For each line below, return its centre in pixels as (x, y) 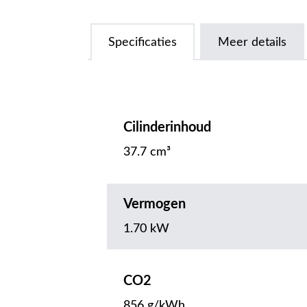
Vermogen (155, 205)
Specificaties (143, 43)
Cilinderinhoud (167, 128)
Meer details (252, 43)
